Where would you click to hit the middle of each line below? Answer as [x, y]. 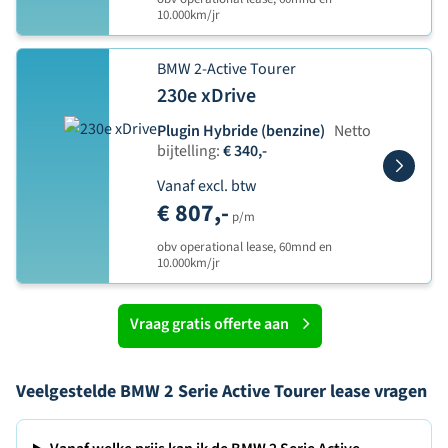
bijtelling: [188, 151]
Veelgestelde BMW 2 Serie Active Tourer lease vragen [221, 391]
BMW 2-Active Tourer [226, 69]
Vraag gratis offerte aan [209, 324]
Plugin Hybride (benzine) [241, 131]
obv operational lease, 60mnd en [244, 247]
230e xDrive [206, 96]
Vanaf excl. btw [207, 186]
